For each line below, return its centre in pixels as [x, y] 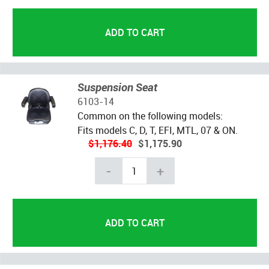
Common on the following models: [150, 116]
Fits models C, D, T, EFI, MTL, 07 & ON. [157, 131]
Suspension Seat [117, 87]
